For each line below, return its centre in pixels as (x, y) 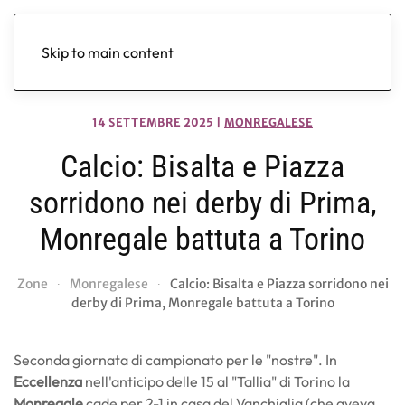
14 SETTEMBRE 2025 (153, 122)
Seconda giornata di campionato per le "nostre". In (175, 360)
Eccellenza (48, 381)
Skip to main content (108, 52)
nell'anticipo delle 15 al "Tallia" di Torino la (216, 381)
